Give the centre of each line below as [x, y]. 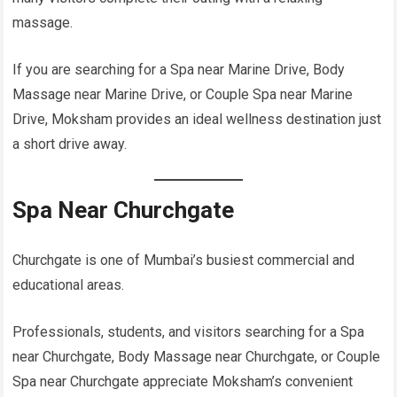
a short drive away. [70, 144]
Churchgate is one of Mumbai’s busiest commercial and [184, 261]
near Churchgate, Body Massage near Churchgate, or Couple [197, 357]
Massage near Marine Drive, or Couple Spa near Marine [183, 95]
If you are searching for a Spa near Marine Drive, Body [179, 70]
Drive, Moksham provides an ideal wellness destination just [197, 120]
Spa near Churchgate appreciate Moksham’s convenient [183, 382]
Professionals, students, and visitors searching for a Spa [189, 332]
